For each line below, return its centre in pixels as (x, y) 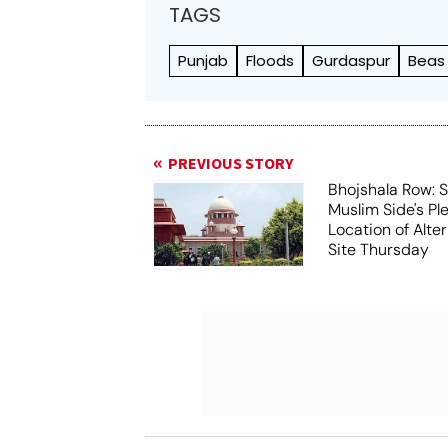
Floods (270, 60)
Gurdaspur (351, 60)
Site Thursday (379, 249)
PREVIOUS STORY (231, 163)
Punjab (203, 60)
